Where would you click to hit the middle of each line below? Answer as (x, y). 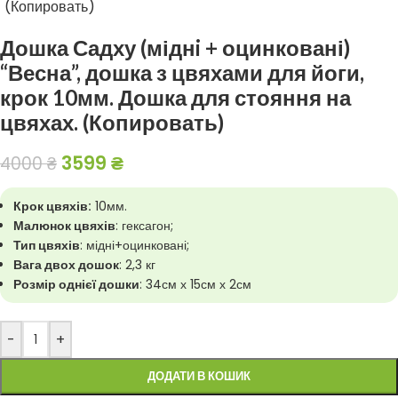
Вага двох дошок (66, 265)
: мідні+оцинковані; (135, 245)
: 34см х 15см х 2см (195, 284)
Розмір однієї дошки (76, 284)
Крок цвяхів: (52, 206)
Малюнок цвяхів (64, 226)
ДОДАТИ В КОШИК (199, 376)
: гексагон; (144, 226)
